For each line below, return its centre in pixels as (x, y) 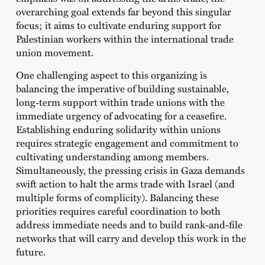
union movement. (54, 52)
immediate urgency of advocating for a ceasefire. (121, 115)
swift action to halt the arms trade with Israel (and (125, 183)
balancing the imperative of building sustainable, (122, 88)
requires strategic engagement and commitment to (127, 142)
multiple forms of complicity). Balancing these (117, 197)
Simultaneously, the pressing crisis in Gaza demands (130, 169)
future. (30, 251)
